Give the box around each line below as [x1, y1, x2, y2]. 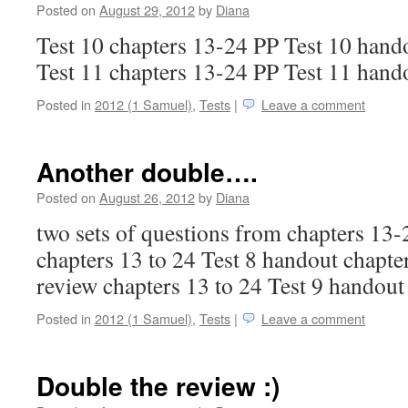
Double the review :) [36, 367, 280, 404]
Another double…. [36, 153, 258, 190]
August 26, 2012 [99, 188, 195, 207]
